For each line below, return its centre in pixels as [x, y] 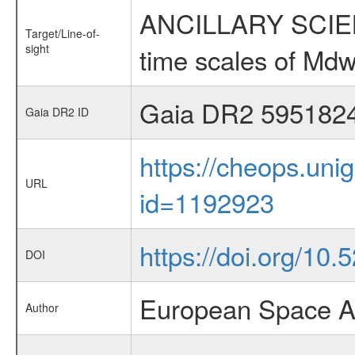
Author [42, 307]
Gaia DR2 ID [57, 112]
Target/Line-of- [62, 33]
